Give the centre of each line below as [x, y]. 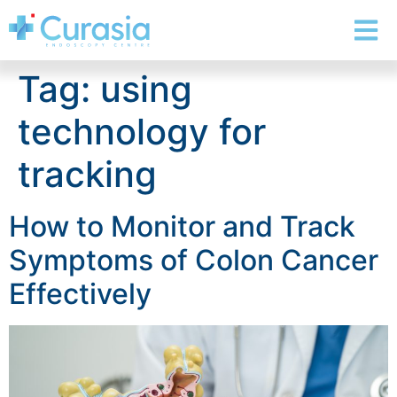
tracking [87, 174]
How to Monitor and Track [182, 226]
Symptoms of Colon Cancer [194, 260]
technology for [142, 131]
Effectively [80, 293]
